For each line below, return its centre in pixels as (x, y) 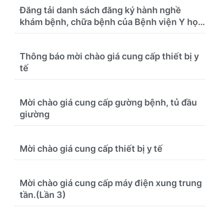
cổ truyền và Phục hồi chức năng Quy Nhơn (110, 33)
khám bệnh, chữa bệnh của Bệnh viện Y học (111, 22)
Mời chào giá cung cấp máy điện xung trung (111, 183)
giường (35, 114)
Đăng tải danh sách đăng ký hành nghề (100, 10)
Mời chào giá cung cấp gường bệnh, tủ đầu (108, 102)
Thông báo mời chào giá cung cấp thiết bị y (109, 56)
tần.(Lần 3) (43, 194)
